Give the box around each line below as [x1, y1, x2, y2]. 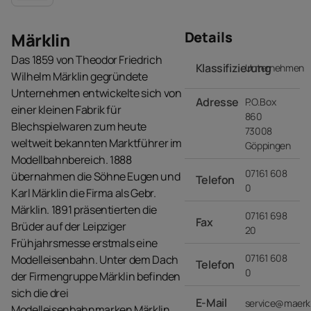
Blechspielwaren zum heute [11, 119, 146, 134]
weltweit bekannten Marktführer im [11, 135, 183, 151]
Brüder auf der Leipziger [11, 219, 126, 234]
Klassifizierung [195, 60, 271, 76]
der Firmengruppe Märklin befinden [11, 269, 181, 284]
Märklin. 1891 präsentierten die [11, 202, 157, 217]
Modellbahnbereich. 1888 [11, 152, 132, 167]
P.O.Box [244, 95, 276, 108]
